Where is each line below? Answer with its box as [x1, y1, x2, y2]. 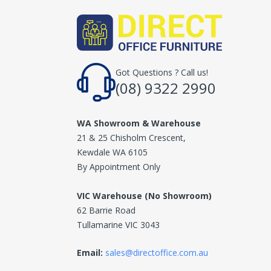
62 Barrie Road [77, 204, 135, 216]
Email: [77, 247, 105, 258]
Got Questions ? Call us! [116, 67, 208, 78]
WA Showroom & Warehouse [77, 117, 201, 129]
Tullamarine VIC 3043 [77, 219, 160, 230]
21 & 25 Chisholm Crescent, [77, 132, 186, 143]
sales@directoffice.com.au [105, 247, 208, 258]
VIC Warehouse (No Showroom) [77, 190, 212, 201]
